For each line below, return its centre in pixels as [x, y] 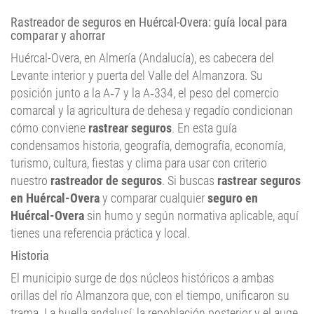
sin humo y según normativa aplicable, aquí [191, 192]
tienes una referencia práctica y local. [100, 210]
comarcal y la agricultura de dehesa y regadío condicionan [152, 87]
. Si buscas [190, 157]
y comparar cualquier [153, 175]
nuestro [30, 157]
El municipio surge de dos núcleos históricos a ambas [142, 255]
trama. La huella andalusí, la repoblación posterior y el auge [154, 290]
